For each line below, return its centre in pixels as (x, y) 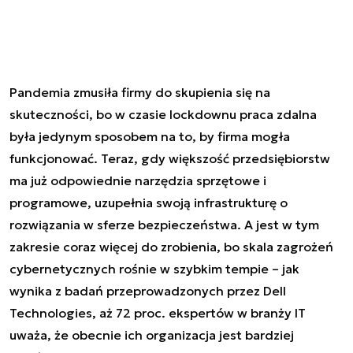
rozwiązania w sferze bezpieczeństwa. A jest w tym (164, 224)
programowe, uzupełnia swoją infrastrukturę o (149, 202)
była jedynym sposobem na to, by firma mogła (150, 136)
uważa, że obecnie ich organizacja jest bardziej (152, 334)
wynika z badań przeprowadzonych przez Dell (148, 290)
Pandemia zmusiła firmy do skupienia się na (140, 92)
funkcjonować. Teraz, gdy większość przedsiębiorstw (170, 158)
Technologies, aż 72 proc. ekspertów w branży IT (158, 312)
